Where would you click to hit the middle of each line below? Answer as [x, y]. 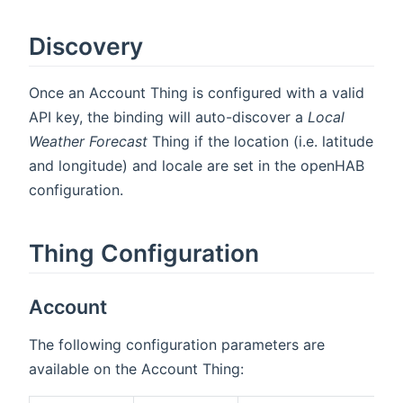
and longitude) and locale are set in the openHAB [197, 166]
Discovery [86, 46]
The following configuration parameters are [177, 344]
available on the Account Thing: [136, 368]
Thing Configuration [144, 253]
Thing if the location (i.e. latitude [260, 142]
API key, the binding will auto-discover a [168, 117]
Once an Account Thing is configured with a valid [197, 93]
